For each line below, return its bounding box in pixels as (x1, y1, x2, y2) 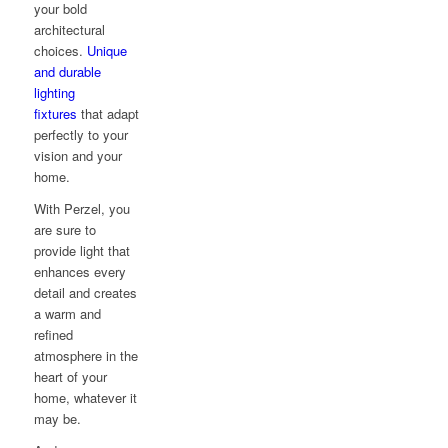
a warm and (33, 304, 101, 324)
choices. (33, 41, 87, 61)
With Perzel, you (33, 199, 130, 219)
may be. (33, 409, 81, 429)
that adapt (76, 104, 139, 124)
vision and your (33, 146, 122, 166)
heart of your (33, 367, 107, 387)
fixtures (33, 104, 77, 124)
